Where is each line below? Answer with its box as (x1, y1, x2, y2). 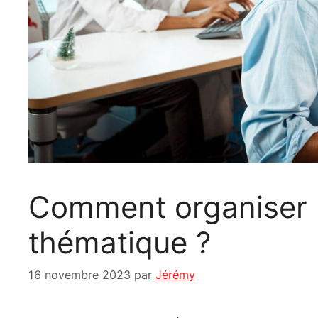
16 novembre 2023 (28, 268, 131, 283)
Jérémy (155, 268, 195, 283)
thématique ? (28, 224, 211, 261)
